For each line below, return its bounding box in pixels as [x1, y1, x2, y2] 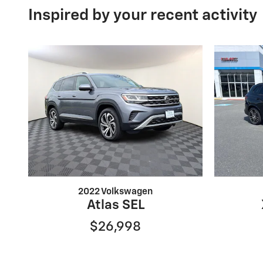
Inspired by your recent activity [28, 7, 257, 23]
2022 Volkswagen [78, 187, 153, 196]
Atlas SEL [86, 198, 144, 212]
